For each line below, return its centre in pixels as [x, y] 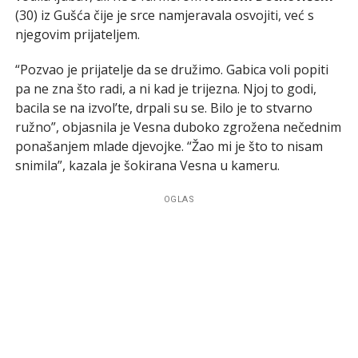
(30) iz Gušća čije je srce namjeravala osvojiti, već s [164, 15]
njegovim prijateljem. [77, 34]
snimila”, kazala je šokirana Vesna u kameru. [147, 165]
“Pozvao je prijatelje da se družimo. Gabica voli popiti [171, 69]
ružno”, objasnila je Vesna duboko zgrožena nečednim [178, 127]
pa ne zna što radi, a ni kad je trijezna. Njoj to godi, [165, 88]
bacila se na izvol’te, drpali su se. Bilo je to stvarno [163, 107]
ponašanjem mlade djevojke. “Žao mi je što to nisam [169, 146]
